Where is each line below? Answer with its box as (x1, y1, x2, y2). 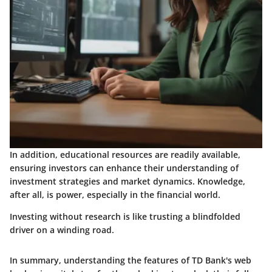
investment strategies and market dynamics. (10, 175, 197, 187)
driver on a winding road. (10, 223, 114, 236)
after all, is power (10, 188, 82, 200)
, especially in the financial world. (82, 188, 220, 200)
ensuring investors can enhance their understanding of (10, 161, 239, 174)
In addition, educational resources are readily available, (10, 148, 240, 160)
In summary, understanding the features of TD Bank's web (10, 254, 251, 266)
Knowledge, (197, 175, 245, 187)
